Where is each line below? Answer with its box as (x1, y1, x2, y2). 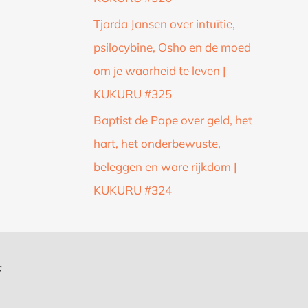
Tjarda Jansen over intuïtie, (93, 16, 235, 32)
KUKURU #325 (93, 87, 172, 102)
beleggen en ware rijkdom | (93, 159, 236, 175)
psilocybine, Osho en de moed (93, 40, 251, 55)
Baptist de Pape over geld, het (93, 113, 252, 128)
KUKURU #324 (93, 183, 172, 198)
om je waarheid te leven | (93, 63, 225, 78)
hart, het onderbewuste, (93, 136, 221, 151)
